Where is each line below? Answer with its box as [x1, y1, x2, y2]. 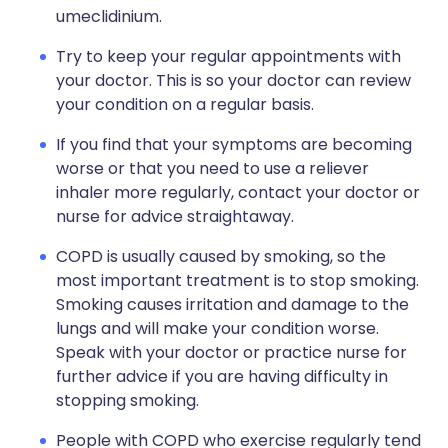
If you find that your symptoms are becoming [56, 133, 412, 156]
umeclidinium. [56, 5, 162, 28]
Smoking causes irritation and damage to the [56, 293, 409, 316]
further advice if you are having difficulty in [56, 365, 388, 388]
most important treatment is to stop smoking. [56, 269, 419, 292]
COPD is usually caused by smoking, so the [56, 245, 386, 268]
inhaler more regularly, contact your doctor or [56, 181, 420, 204]
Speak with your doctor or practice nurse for [56, 341, 407, 364]
